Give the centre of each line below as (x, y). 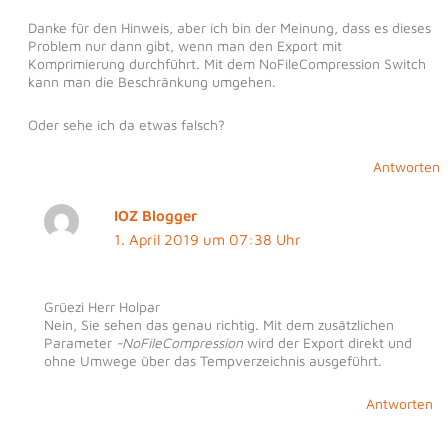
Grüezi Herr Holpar (101, 307)
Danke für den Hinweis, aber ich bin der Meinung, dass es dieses (229, 28)
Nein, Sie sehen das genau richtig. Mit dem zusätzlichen (218, 325)
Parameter (79, 343)
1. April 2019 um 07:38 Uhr (208, 240)
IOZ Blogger (156, 216)
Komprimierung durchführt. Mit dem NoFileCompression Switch (226, 64)
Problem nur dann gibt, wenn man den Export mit (184, 46)
